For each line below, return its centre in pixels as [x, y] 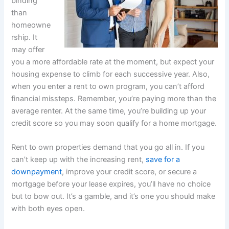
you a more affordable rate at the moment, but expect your [113, 62]
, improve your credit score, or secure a [130, 172]
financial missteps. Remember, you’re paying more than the [114, 98]
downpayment [37, 172]
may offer [28, 49]
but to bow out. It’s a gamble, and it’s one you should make [113, 197]
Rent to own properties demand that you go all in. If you [108, 147]
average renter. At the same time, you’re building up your [109, 111]
